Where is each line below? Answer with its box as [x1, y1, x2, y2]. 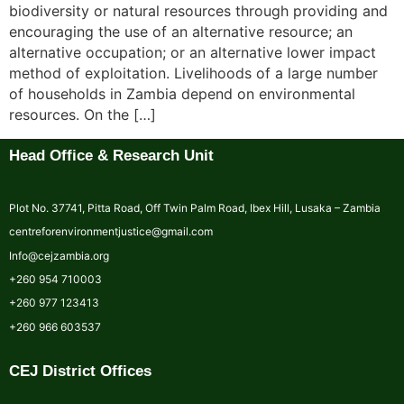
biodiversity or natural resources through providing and [9, 2, 388, 21]
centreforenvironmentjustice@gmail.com [9, 225, 213, 239]
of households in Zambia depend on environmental [9, 85, 355, 104]
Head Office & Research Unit [9, 146, 214, 164]
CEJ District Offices [9, 363, 151, 381]
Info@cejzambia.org [9, 248, 109, 262]
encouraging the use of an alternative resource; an [9, 23, 353, 41]
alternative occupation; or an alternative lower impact [9, 43, 376, 62]
